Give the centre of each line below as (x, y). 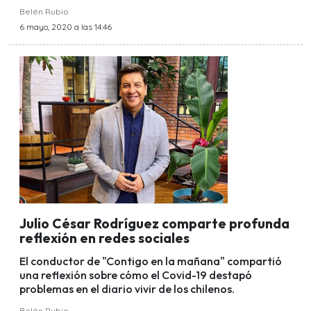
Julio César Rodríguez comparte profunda (154, 224)
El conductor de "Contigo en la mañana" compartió (151, 261)
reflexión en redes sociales (104, 238)
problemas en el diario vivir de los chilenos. (127, 289)
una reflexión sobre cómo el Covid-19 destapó (136, 275)
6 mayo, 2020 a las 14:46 (66, 26)
